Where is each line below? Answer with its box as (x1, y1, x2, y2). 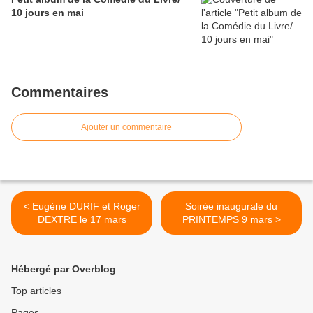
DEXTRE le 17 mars (79, 214, 126, 226)
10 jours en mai (11, 7, 84, 19)
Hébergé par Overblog (11, 263, 116, 275)
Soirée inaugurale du (185, 201, 277, 212)
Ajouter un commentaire (81, 122, 172, 133)
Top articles (11, 285, 61, 297)
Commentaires (11, 85, 108, 101)
